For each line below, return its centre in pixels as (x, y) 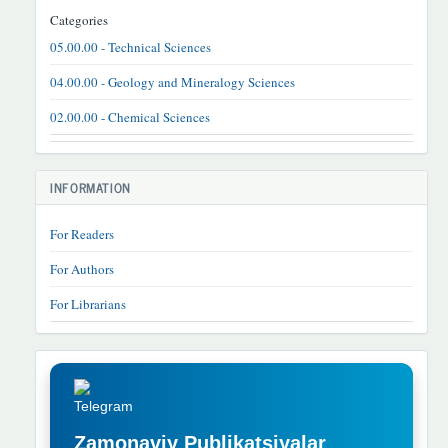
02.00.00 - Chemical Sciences (130, 116)
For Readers (82, 233)
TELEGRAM (81, 367)
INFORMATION (90, 187)
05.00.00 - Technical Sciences (130, 46)
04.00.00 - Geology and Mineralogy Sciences (172, 81)
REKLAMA (77, 380)
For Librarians (88, 303)
